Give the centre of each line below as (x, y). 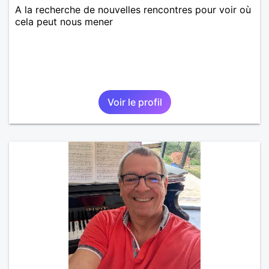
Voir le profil (134, 102)
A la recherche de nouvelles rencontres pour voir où (133, 9)
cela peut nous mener (64, 21)
